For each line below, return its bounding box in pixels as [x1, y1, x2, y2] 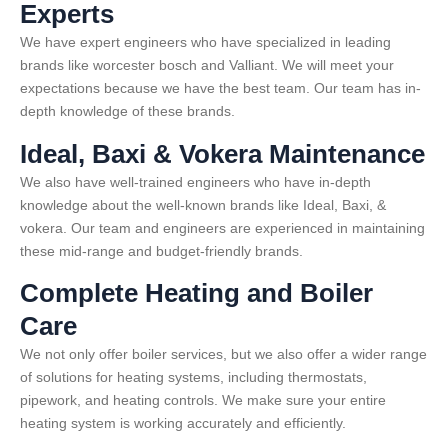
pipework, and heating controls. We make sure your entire [20, 392, 386, 409]
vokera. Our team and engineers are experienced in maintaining [20, 219, 425, 236]
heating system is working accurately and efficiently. [20, 415, 346, 432]
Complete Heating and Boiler [20, 278, 373, 309]
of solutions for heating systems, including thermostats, [20, 369, 367, 386]
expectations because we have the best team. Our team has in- [20, 80, 421, 97]
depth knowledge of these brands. [20, 103, 235, 120]
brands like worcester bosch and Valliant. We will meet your [20, 57, 394, 74]
